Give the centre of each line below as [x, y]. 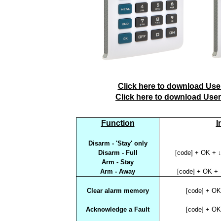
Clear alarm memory [118, 190]
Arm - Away [118, 171]
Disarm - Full [118, 152]
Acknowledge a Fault [118, 209]
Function [118, 123]
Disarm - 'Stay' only [118, 143]
